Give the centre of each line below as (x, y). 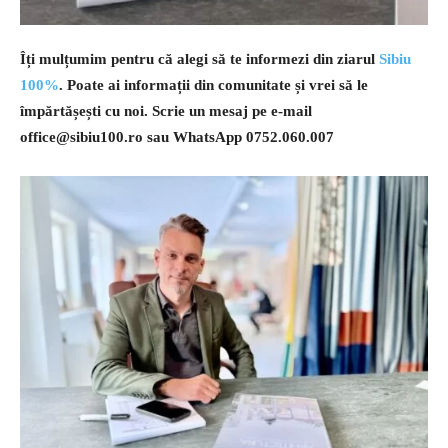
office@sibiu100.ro (81, 137)
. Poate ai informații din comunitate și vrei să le (213, 85)
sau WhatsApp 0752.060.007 (238, 137)
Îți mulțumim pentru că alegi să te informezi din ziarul (199, 59)
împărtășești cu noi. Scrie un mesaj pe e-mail (166, 111)
